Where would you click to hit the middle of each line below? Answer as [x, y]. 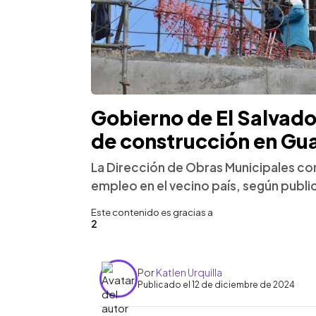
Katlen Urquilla [189, 273]
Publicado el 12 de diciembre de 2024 [216, 285]
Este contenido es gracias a [152, 212]
